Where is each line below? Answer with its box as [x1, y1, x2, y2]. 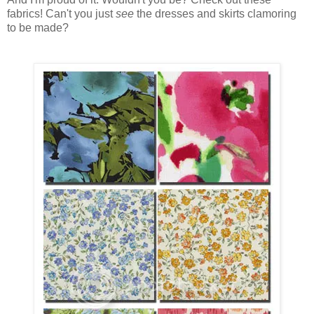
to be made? [7, 22, 69, 34]
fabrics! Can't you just [7, 8, 116, 20]
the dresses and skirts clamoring [134, 8, 296, 20]
